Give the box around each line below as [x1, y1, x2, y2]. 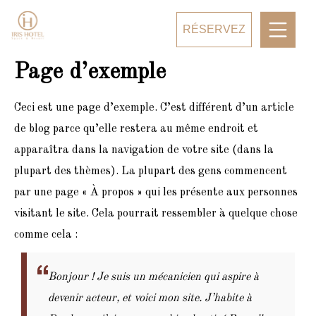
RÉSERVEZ [182, 23, 245, 35]
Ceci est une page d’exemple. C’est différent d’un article [14, 102, 294, 114]
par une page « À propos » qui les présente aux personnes [14, 186, 298, 198]
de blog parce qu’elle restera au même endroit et [14, 123, 258, 135]
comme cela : [14, 229, 78, 241]
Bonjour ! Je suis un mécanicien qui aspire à [48, 271, 259, 283]
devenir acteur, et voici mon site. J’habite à [48, 292, 252, 304]
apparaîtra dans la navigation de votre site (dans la [14, 144, 274, 156]
